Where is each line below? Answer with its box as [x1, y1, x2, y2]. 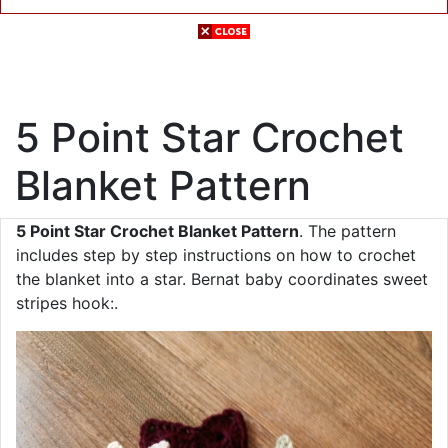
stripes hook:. [16, 293, 118, 313]
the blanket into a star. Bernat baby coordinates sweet [16, 269, 428, 289]
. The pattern [299, 221, 396, 241]
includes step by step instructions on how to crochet [16, 245, 416, 265]
